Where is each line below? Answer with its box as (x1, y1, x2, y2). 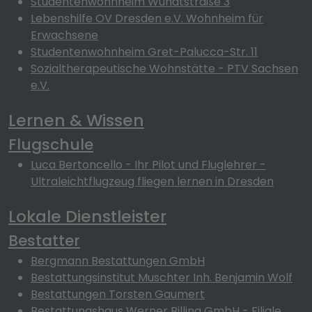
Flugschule (8, 134, 93, 155)
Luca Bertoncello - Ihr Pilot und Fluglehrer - (31, 157, 266, 173)
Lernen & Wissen (8, 109, 144, 132)
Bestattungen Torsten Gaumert (31, 286, 205, 302)
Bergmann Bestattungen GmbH (31, 253, 205, 269)
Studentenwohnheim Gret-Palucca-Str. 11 (31, 44, 258, 60)
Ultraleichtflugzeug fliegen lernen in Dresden (31, 173, 274, 189)
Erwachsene (31, 27, 98, 43)
